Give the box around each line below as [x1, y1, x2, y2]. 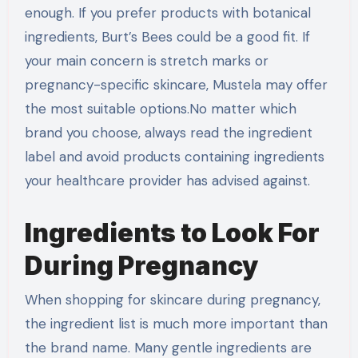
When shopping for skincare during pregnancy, [24, 290, 320, 308]
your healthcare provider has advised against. [24, 172, 310, 190]
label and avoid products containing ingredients [24, 148, 324, 166]
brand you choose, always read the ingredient [24, 124, 312, 142]
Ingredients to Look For [24, 217, 320, 249]
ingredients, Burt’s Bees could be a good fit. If [24, 28, 310, 46]
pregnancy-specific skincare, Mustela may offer [24, 76, 328, 94]
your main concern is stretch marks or [24, 52, 268, 70]
